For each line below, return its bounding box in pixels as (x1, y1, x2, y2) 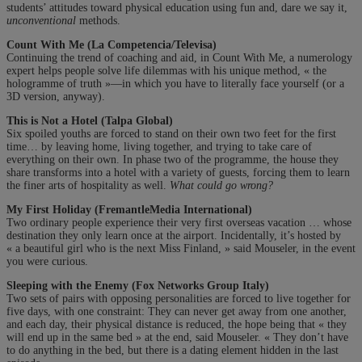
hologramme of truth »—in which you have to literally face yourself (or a (6, 77, 344, 90)
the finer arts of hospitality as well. (6, 179, 170, 192)
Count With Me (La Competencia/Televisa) (6, 38, 217, 51)
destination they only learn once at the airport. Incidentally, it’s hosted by (6, 229, 341, 242)
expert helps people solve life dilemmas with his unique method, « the (6, 64, 326, 77)
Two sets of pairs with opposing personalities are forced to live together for (6, 292, 351, 305)
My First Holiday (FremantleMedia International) (6, 203, 252, 216)
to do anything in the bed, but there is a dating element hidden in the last (6, 343, 339, 356)
